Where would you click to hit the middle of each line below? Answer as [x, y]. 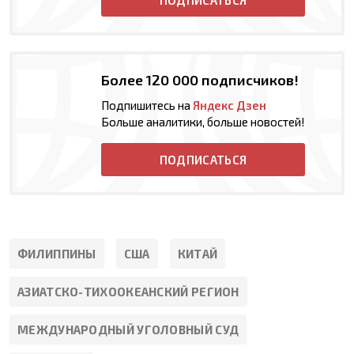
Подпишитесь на [147, 105]
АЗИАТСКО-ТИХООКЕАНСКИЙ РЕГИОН [128, 291]
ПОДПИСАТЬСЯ [203, 159]
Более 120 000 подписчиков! [200, 79]
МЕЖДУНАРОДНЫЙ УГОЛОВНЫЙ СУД [128, 329]
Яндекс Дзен [230, 105]
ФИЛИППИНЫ [57, 253]
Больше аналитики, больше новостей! [203, 121]
